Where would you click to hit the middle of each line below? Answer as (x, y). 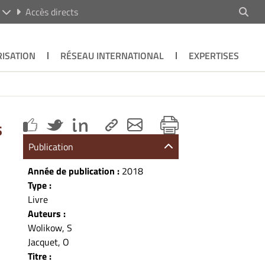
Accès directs (51, 12)
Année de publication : (75, 171)
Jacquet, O (49, 242)
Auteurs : (47, 213)
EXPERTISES (214, 56)
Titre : (40, 256)
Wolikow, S (50, 227)
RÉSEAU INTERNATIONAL (112, 56)
